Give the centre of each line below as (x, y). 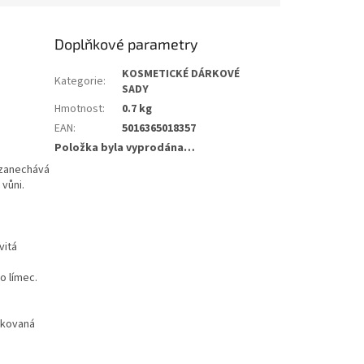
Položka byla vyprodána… (125, 148)
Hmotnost (79, 109)
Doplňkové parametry (127, 44)
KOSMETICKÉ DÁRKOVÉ (181, 74)
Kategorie (79, 82)
